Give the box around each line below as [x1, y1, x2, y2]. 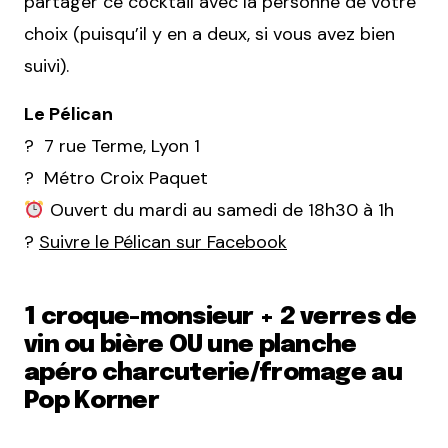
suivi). [24, 54, 69, 79]
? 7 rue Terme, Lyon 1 [24, 134, 200, 159]
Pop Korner [24, 389, 159, 415]
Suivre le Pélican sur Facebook [39, 230, 287, 255]
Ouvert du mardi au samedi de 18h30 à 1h [44, 198, 394, 223]
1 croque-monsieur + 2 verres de [24, 305, 417, 331]
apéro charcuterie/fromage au [24, 361, 402, 387]
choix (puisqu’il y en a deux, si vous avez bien [24, 22, 395, 47]
